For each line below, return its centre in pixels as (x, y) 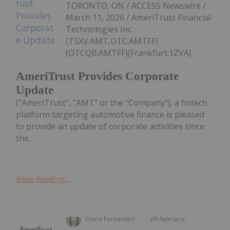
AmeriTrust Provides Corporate (97, 76)
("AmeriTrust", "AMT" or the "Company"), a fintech (112, 102)
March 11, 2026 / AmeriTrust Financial (139, 17)
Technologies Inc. (100, 29)
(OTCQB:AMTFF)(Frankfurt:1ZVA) (129, 53)
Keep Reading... (43, 178)
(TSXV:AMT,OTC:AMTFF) (112, 41)
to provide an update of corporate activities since (110, 126)
